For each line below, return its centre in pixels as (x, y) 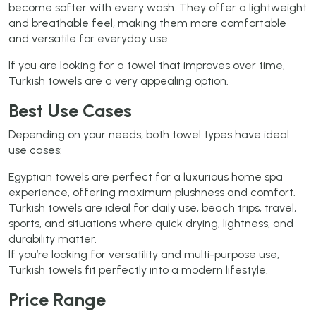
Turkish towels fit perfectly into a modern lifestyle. (138, 270)
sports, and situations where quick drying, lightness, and (151, 224)
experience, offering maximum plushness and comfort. (152, 193)
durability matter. (53, 239)
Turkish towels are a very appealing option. (119, 81)
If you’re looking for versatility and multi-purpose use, (144, 255)
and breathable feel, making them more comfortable (147, 23)
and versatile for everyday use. (89, 39)
